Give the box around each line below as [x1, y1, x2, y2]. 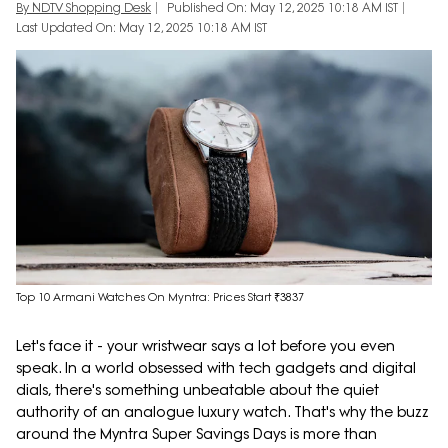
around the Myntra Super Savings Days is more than [16, 425, 377, 444]
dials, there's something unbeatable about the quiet [16, 381, 379, 400]
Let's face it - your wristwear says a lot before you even [16, 337, 395, 356]
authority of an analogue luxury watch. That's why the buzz [16, 403, 429, 422]
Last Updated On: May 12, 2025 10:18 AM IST [16, 20, 267, 36]
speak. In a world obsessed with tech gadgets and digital [16, 359, 416, 378]
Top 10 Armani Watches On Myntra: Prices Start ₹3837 [16, 290, 304, 305]
